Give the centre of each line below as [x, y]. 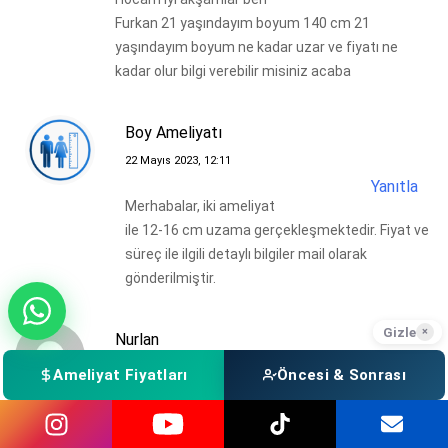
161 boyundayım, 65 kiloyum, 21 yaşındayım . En [266, 436]
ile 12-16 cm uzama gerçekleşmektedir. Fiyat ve [277, 229]
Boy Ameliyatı [173, 132]
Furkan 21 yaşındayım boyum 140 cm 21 [242, 22]
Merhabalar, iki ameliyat [200, 205]
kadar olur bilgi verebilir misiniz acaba [233, 70]
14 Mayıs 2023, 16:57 [168, 367]
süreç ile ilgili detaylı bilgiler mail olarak [246, 253]
